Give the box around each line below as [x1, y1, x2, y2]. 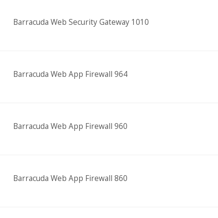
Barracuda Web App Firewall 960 [13, 121, 127, 131]
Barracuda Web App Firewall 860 [13, 173, 127, 183]
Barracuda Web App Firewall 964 [13, 69, 127, 79]
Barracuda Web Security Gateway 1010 [13, 17, 149, 27]
